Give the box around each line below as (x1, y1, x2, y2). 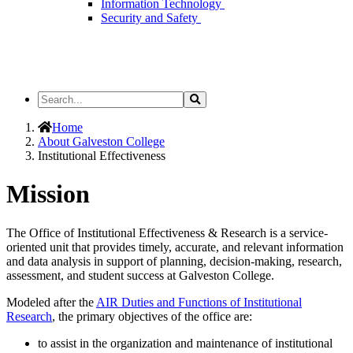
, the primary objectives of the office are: (52, 309, 255, 323)
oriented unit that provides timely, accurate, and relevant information (6, 240, 344, 254)
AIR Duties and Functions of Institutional (96, 295, 302, 309)
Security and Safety (101, 11, 201, 24)
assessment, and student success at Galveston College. (6, 268, 274, 282)
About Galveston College (38, 135, 165, 148)
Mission (6, 180, 96, 209)
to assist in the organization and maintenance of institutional (38, 336, 333, 350)
